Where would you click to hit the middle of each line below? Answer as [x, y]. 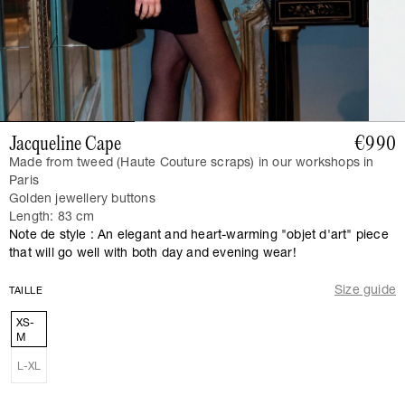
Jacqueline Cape [65, 145]
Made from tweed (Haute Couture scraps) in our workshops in [192, 164]
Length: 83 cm [52, 218]
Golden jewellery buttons [82, 200]
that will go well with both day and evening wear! [153, 254]
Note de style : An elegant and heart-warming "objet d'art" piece [199, 236]
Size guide [365, 292]
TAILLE [26, 292]
